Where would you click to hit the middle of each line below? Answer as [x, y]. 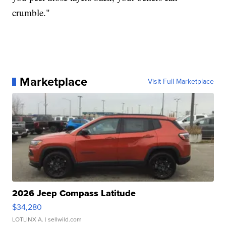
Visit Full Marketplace [181, 81]
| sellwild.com [63, 219]
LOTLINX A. [28, 219]
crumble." [31, 12]
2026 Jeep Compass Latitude [74, 193]
